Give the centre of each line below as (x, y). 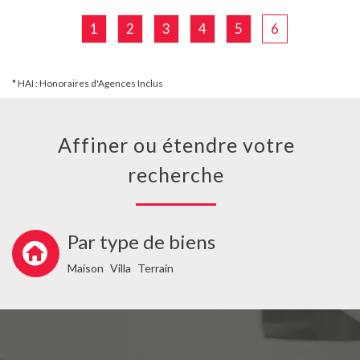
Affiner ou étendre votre (65, 145)
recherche (176, 175)
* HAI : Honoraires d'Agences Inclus (88, 84)
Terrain (155, 268)
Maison (86, 268)
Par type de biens (141, 241)
